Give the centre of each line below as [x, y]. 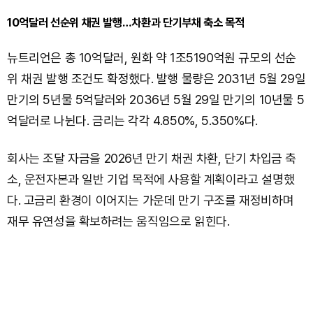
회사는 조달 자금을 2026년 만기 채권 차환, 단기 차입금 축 [152, 158]
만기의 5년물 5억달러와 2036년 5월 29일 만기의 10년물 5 [156, 100]
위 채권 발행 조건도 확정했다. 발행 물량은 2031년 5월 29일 [156, 79]
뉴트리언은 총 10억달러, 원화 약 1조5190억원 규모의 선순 [152, 58]
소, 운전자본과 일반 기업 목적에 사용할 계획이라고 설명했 [151, 179]
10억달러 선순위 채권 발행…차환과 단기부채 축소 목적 [126, 22]
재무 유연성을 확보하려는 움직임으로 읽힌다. [118, 221]
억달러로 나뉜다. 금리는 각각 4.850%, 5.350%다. [132, 121]
